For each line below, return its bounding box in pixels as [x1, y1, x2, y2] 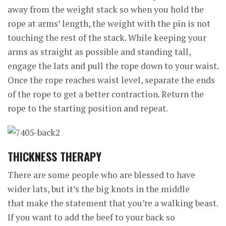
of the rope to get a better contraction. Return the [8, 88, 204, 100]
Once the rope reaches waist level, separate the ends [8, 74, 215, 86]
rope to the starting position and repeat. [8, 102, 168, 114]
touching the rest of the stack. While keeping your [8, 32, 206, 43]
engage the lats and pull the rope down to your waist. [8, 60, 218, 72]
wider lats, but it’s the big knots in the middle [8, 183, 190, 195]
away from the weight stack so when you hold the [8, 4, 204, 15]
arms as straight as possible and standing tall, [8, 46, 191, 58]
